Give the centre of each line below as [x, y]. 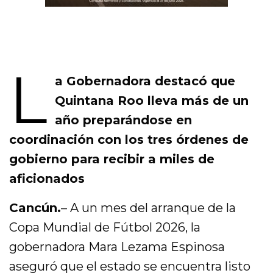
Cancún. [35, 208]
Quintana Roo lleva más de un [151, 101]
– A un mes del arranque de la [149, 208]
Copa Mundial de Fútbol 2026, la [105, 228]
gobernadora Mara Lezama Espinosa [117, 247]
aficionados [47, 179]
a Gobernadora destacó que [145, 81]
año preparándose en [123, 120]
